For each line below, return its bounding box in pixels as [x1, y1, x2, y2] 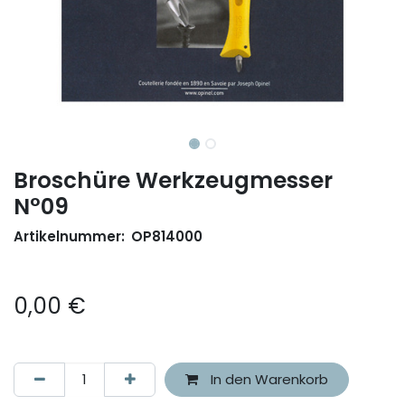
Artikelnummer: [14, 226, 128, 246]
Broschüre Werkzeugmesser [14, 164, 333, 196]
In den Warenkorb [206, 370, 328, 390]
